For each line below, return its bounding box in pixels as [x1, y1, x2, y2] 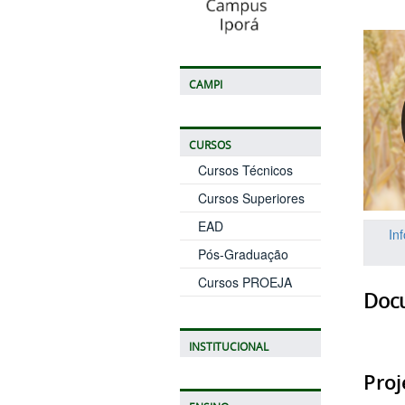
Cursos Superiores [197, 188, 305, 207]
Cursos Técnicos [197, 160, 293, 179]
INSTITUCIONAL [188, 339, 268, 353]
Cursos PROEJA [197, 272, 292, 291]
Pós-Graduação [197, 244, 288, 263]
